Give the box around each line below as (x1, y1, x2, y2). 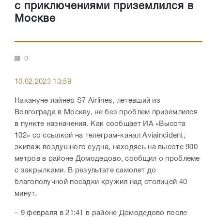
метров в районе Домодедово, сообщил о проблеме (15, 155, 200, 163)
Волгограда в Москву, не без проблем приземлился (15, 109, 198, 116)
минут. (15, 190, 39, 198)
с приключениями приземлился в (15, 1, 194, 12)
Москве (15, 14, 56, 24)
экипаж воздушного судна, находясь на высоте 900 (15, 144, 198, 151)
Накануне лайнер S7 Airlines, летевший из (15, 97, 161, 105)
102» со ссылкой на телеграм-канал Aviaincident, (15, 132, 186, 139)
